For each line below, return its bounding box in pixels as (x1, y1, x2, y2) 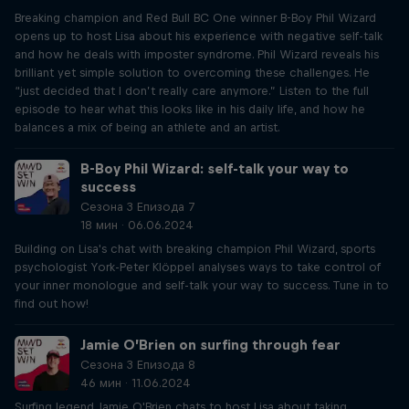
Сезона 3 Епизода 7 (80, 200, 195, 214)
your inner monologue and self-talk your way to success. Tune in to (15, 278, 389, 292)
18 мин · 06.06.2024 (80, 218, 194, 232)
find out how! (15, 297, 89, 310)
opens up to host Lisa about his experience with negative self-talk (15, 29, 383, 43)
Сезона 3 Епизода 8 (80, 358, 195, 372)
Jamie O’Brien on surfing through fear (80, 337, 341, 352)
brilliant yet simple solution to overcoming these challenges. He (15, 66, 370, 79)
